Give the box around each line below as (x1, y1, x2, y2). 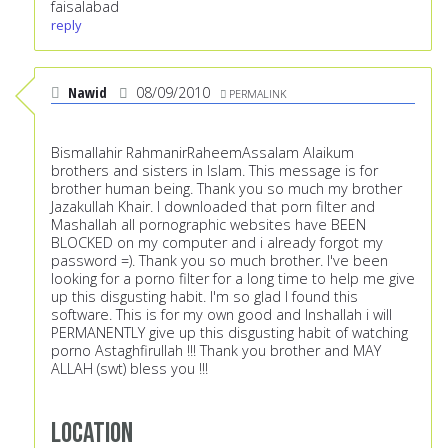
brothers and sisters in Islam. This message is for (51, 161, 378, 181)
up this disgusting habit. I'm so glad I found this (51, 287, 358, 307)
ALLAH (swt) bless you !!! (51, 359, 208, 379)
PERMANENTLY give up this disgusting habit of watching (51, 323, 408, 343)
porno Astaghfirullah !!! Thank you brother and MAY (51, 341, 381, 361)
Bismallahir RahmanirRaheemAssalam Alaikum (51, 143, 354, 163)
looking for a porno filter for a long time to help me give (51, 269, 415, 289)
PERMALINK (229, 86, 286, 102)
